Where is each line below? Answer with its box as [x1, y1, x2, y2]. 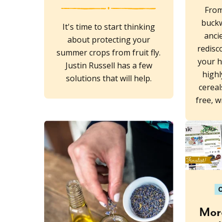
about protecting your [67, 34, 150, 45]
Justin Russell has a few [65, 59, 152, 71]
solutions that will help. [65, 72, 152, 84]
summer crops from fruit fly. [56, 47, 161, 58]
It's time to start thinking [62, 21, 155, 32]
